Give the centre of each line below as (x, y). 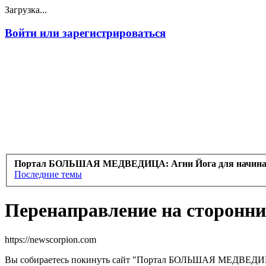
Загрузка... (26, 10)
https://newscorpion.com (50, 239)
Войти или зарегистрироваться (85, 33)
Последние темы (48, 175)
